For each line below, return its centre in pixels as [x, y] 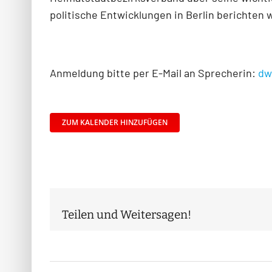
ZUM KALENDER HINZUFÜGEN [115, 123]
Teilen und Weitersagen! [127, 214]
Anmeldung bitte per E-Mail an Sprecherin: [154, 73]
